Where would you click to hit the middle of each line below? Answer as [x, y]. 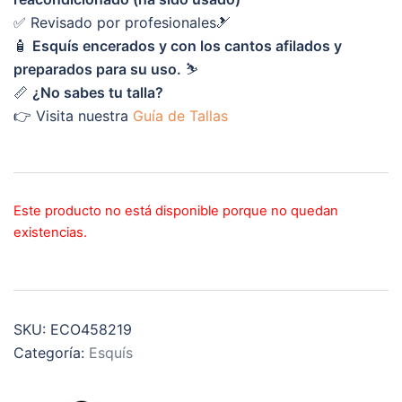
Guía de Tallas [180, 116]
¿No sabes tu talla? [98, 92]
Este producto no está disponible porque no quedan [176, 211]
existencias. [50, 232]
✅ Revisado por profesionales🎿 [122, 22]
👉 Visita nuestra [73, 116]
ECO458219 [91, 329]
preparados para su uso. [97, 69]
